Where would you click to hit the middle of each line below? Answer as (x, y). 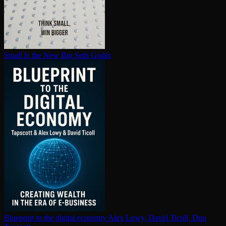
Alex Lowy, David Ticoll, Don (157, 218)
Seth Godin (93, 55)
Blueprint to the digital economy (55, 218)
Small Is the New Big (38, 55)
